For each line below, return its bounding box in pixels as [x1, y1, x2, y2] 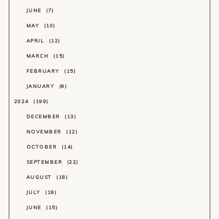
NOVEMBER [26, 128, 64, 135]
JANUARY [26, 83, 57, 89]
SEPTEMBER [26, 158, 65, 165]
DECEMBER [26, 113, 63, 120]
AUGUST [26, 174, 54, 180]
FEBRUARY [26, 67, 62, 74]
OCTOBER [26, 143, 59, 150]
